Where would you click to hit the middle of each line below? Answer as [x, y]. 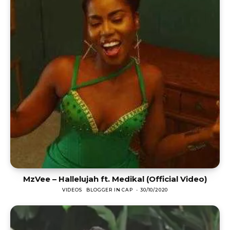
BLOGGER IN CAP [110, 190]
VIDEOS [72, 190]
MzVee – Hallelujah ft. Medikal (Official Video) [115, 179]
